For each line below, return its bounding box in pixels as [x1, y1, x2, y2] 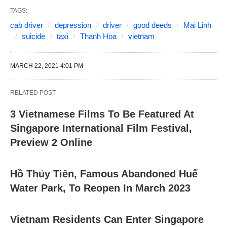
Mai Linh [183, 20, 211, 29]
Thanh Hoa [80, 31, 117, 41]
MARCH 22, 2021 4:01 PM [10, 62, 83, 69]
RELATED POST [10, 89, 56, 96]
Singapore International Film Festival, [10, 122, 192, 134]
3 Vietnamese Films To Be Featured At [10, 108, 194, 120]
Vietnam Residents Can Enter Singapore [10, 213, 204, 225]
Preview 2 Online [10, 136, 92, 148]
